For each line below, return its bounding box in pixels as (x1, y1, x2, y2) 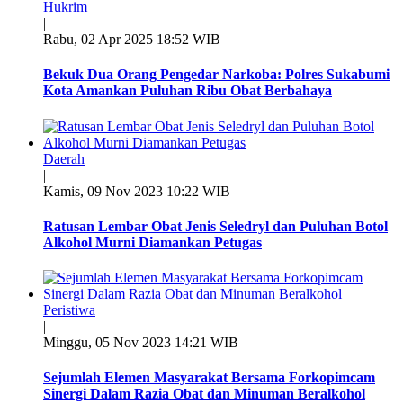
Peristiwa (43, 302, 95, 318)
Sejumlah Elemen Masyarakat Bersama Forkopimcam (43, 370, 375, 386)
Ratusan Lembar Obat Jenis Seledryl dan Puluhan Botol (43, 218, 388, 234)
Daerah (43, 150, 85, 166)
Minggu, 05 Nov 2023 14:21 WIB (43, 335, 238, 351)
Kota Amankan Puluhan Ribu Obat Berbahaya (43, 83, 332, 99)
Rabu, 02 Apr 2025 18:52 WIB (43, 31, 220, 48)
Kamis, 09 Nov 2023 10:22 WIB (43, 183, 230, 199)
